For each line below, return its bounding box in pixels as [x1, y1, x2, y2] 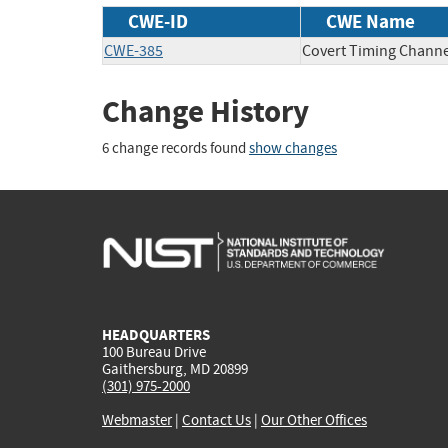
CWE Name [326, 8, 415, 34]
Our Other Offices [261, 409, 367, 430]
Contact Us [182, 409, 251, 430]
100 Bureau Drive [102, 341, 206, 362]
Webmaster [102, 409, 172, 430]
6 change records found [102, 139, 249, 159]
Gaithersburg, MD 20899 [102, 358, 248, 379]
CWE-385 [104, 40, 163, 61]
